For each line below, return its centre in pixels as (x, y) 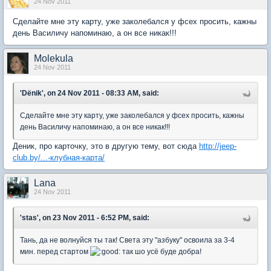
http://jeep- (218, 146)
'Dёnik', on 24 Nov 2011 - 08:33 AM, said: (90, 93)
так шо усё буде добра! (161, 251)
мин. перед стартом (55, 251)
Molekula (54, 58)
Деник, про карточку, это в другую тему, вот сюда (106, 146)
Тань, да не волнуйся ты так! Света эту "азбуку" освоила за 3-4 (127, 240)
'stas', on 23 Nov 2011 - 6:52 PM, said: (85, 217)
